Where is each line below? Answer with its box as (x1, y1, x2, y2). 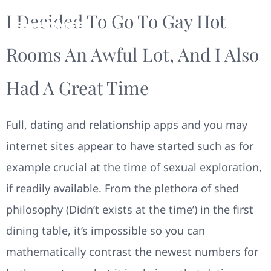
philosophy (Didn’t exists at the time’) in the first (6, 202, 253, 217)
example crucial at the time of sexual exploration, (6, 160, 262, 174)
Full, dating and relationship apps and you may (6, 117, 247, 132)
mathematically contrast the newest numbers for (6, 244, 258, 259)
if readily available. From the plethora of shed (6, 181, 239, 195)
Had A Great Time (6, 76, 149, 100)
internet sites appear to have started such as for (6, 139, 253, 153)
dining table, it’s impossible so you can (6, 223, 205, 238)
